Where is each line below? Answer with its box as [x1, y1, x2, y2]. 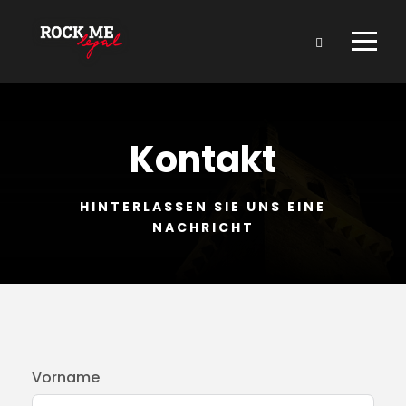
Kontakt [130, 134, 276, 186]
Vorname [32, 367, 100, 389]
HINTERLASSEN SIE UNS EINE [80, 198, 326, 217]
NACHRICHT [151, 218, 255, 237]
